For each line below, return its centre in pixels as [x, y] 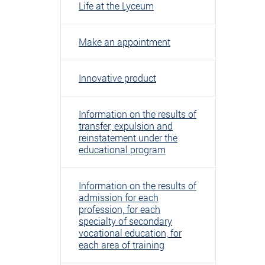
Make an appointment [125, 42]
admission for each [119, 197]
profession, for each [119, 209]
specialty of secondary [125, 221]
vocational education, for [130, 233]
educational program [122, 149]
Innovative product [117, 78]
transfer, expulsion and [126, 126]
